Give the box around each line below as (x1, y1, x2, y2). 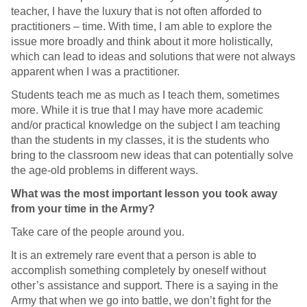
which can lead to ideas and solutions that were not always (11, 51, 295, 63)
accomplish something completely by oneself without (11, 265, 266, 277)
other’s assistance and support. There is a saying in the (11, 280, 278, 292)
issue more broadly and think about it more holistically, (11, 36, 273, 48)
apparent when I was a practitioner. (11, 66, 180, 78)
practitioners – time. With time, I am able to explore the (11, 21, 272, 33)
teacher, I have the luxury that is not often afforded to (11, 5, 262, 18)
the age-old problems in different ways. (11, 164, 198, 177)
